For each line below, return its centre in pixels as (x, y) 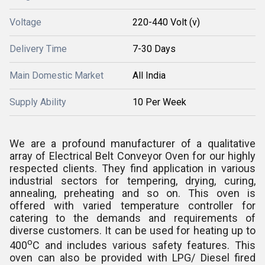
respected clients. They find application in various (132, 168)
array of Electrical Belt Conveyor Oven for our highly (132, 156)
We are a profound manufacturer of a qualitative (132, 143)
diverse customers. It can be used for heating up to (132, 230)
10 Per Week (159, 102)
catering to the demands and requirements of (132, 218)
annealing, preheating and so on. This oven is (132, 193)
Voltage (25, 22)
